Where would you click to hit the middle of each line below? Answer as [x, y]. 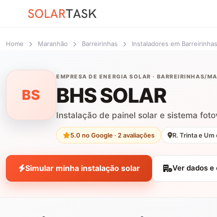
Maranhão [53, 44]
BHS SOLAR [111, 95]
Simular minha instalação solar [82, 168]
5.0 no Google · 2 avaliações [112, 135]
